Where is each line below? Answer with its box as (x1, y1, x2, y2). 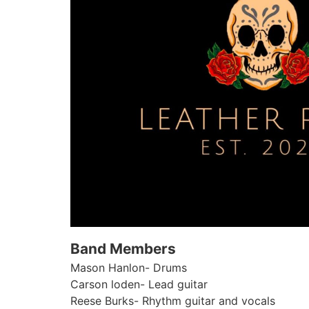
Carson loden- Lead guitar (70, 277, 208, 291)
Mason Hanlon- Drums (70, 260, 187, 275)
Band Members (70, 239, 176, 257)
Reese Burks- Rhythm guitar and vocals (70, 293, 275, 308)
